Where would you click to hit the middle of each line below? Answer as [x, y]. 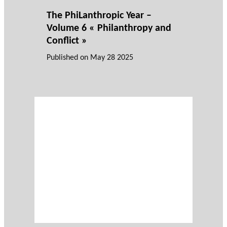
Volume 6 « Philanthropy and [109, 29]
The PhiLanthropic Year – [99, 16]
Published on [68, 58]
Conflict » [67, 41]
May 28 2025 [112, 58]
